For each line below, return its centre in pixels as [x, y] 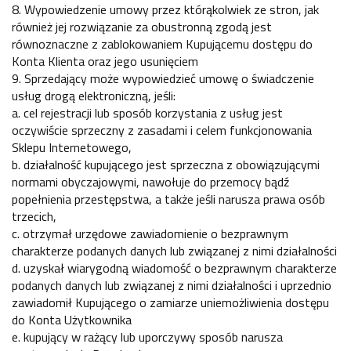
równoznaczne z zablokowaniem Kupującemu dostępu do [162, 43]
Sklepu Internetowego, [72, 147]
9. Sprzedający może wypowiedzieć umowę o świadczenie [163, 78]
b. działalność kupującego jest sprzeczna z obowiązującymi [166, 164]
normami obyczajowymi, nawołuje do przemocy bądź [150, 181]
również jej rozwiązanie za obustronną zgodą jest [142, 26]
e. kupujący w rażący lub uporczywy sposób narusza [147, 337]
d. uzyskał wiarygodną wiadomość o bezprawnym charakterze [174, 268]
